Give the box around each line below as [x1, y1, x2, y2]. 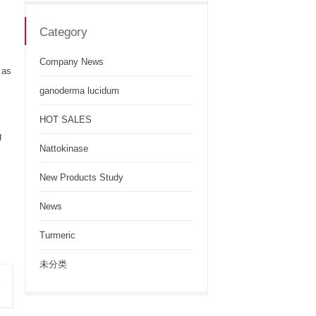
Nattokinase [39, 143, 88, 154]
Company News [39, 56, 104, 67]
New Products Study [39, 172, 123, 183]
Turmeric [39, 230, 75, 241]
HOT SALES [39, 114, 92, 125]
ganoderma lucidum [39, 85, 119, 96]
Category [39, 25, 87, 39]
